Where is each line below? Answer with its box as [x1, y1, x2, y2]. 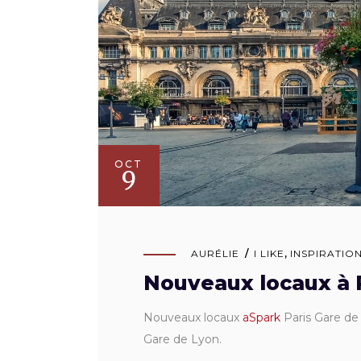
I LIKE [253, 247, 284, 260]
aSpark [243, 310, 280, 326]
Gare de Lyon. [143, 332, 222, 347]
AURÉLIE [191, 247, 239, 260]
